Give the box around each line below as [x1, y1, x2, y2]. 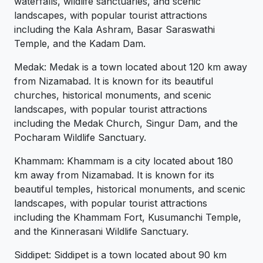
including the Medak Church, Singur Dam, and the [14, 117, 238, 130]
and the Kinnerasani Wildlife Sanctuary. [14, 225, 188, 238]
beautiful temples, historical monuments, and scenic [14, 183, 245, 195]
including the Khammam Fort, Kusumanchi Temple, [14, 211, 241, 224]
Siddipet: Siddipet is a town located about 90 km [14, 249, 227, 261]
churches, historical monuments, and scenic [14, 89, 211, 102]
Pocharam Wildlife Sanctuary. [14, 131, 146, 144]
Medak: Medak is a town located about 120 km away [14, 61, 247, 73]
